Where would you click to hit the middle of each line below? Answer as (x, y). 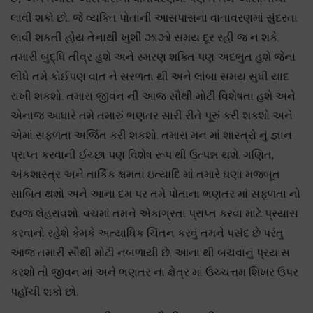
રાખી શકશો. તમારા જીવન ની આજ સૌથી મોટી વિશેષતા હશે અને (153, 96)
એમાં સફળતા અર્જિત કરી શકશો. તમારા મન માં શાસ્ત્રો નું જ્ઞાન (151, 135)
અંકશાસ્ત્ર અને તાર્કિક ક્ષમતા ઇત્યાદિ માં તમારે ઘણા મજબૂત (145, 174)
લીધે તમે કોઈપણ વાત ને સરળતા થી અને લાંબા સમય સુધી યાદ (150, 76)
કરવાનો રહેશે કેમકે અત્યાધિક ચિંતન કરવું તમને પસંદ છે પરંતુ (147, 233)
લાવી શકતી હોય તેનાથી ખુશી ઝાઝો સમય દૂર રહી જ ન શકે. (145, 37)
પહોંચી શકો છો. (44, 291)
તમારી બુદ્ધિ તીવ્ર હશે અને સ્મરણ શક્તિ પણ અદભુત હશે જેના (153, 57)
